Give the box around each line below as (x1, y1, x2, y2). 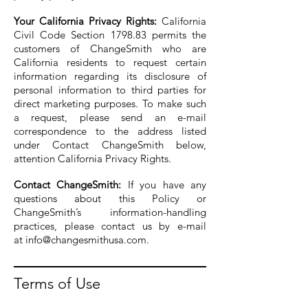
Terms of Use (14, 274, 100, 293)
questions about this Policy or (14, 192, 206, 205)
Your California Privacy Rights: (14, 14, 162, 27)
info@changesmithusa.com (25, 233, 146, 246)
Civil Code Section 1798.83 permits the (14, 28, 206, 41)
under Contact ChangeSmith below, (14, 138, 206, 151)
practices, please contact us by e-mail (14, 219, 206, 232)
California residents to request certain (14, 56, 206, 69)
